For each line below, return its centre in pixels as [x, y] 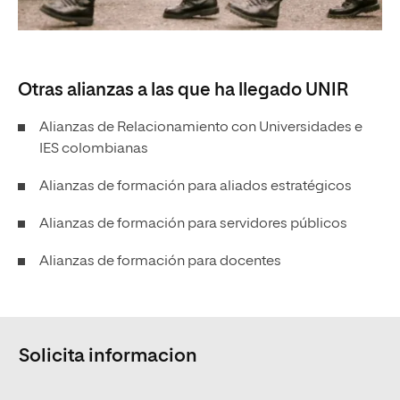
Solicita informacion [108, 356]
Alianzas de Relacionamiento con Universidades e [201, 127]
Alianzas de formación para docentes [160, 261]
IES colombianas [94, 149]
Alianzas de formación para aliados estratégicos [196, 186]
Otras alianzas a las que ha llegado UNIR [183, 90]
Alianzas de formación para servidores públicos [193, 224]
